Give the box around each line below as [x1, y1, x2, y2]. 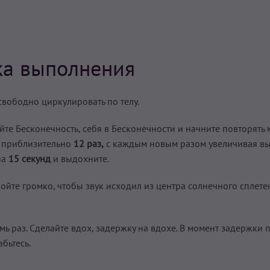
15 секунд [8, 152, 51, 165]
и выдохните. [51, 152, 109, 165]
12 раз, [74, 137, 104, 149]
